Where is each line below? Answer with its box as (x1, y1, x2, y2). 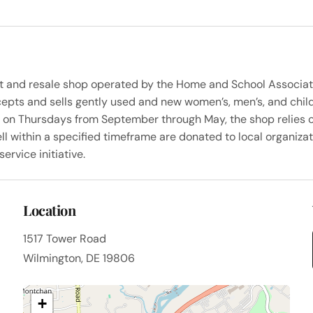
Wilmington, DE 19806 (23, 251, 136, 265)
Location (23, 201, 76, 219)
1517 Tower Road (23, 231, 107, 246)
